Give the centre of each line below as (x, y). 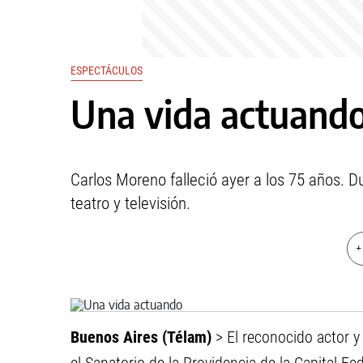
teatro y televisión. (130, 203)
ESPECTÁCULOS (107, 70)
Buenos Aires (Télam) (143, 337)
